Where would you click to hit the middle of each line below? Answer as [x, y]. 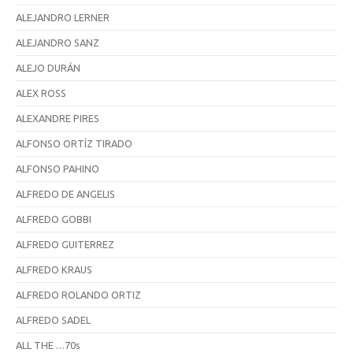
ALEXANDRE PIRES [58, 118]
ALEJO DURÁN [48, 67]
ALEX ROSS [41, 93]
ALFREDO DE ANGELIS [65, 193]
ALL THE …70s [48, 345]
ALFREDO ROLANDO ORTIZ [78, 294]
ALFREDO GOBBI [54, 219]
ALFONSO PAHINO [58, 168]
